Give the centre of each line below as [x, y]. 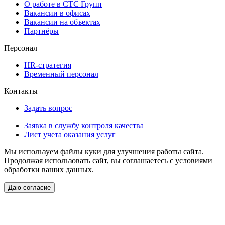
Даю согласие [29, 187]
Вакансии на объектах [62, 22]
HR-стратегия [48, 65]
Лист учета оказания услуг [70, 134]
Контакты [21, 91]
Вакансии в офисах [57, 13]
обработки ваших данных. [49, 169]
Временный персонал [61, 74]
